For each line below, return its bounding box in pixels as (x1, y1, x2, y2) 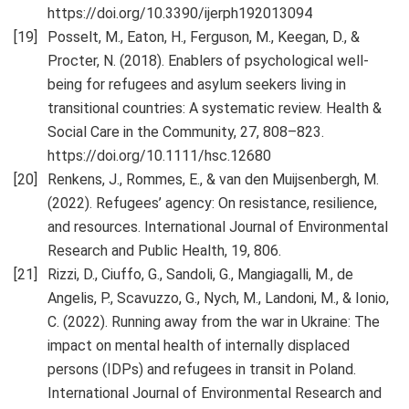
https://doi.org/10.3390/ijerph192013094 (47, 5, 312, 23)
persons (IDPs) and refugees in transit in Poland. (47, 361, 356, 379)
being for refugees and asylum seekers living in (47, 76, 346, 94)
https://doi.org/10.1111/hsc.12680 (47, 147, 271, 165)
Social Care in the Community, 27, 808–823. (47, 123, 324, 142)
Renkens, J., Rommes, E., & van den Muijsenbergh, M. (47, 171, 379, 189)
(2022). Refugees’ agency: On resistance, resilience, (47, 194, 377, 213)
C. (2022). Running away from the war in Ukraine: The (47, 313, 380, 331)
